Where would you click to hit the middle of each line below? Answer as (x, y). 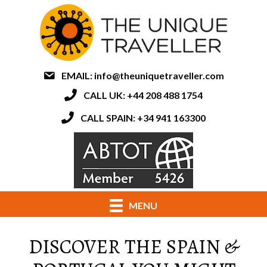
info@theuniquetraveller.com (159, 76)
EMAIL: (78, 76)
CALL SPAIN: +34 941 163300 (143, 118)
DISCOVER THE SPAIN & (133, 247)
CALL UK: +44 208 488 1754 (143, 95)
